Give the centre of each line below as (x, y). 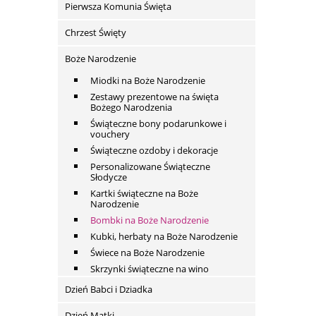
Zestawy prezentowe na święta (154, 97)
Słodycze (109, 177)
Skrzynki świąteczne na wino (150, 269)
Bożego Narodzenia (131, 108)
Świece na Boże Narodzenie (147, 253)
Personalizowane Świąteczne (150, 167)
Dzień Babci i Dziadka (109, 290)
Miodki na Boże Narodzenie (148, 81)
